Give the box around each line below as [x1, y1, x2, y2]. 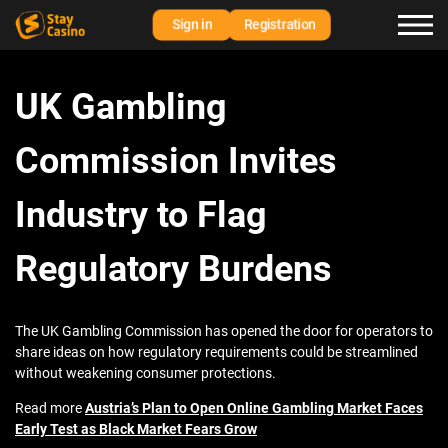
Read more [15, 400, 85, 417]
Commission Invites [15, 140, 337, 183]
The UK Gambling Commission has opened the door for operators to [15, 323, 433, 340]
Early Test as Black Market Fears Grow [15, 421, 257, 438]
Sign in [172, 16, 212, 33]
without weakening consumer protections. [15, 365, 276, 382]
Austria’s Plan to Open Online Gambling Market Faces [85, 400, 423, 417]
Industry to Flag [15, 194, 267, 237]
